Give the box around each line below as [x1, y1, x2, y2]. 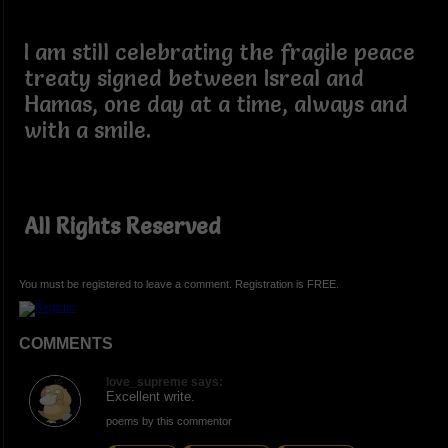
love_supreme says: [105, 375, 223, 390]
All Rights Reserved [23, 212, 221, 240]
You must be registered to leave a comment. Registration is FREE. [18, 277, 339, 290]
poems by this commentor [105, 415, 232, 428]
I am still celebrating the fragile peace [23, 38, 415, 66]
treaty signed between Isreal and [23, 64, 364, 92]
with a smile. [23, 116, 151, 144]
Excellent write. [105, 389, 195, 405]
